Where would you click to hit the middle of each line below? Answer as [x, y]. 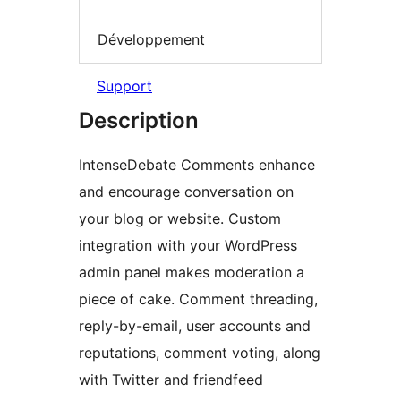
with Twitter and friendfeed [171, 380]
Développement [151, 39]
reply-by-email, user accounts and [195, 326]
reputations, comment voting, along [200, 353]
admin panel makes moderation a [192, 273]
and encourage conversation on [186, 192]
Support [124, 86]
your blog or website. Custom [180, 219]
